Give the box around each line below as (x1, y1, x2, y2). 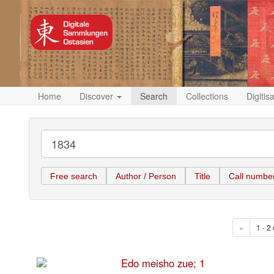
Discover (80, 90, 116, 102)
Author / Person (116, 171, 176, 181)
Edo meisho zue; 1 (120, 256, 205, 271)
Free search (50, 171, 97, 181)
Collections (186, 90, 228, 102)
